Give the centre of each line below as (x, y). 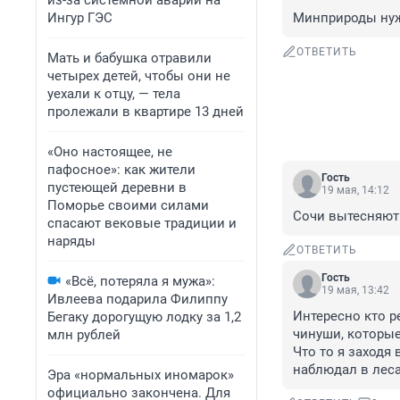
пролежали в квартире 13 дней (146, 112)
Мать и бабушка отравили (129, 58)
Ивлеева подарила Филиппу (137, 299)
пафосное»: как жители (121, 170)
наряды (71, 241)
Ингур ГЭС (80, 18)
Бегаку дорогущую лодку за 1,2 (144, 317)
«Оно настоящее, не (110, 152)
